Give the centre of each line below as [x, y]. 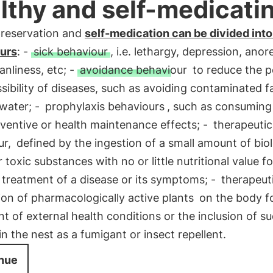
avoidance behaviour [133, 70]
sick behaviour [70, 51]
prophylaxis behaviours [105, 106]
